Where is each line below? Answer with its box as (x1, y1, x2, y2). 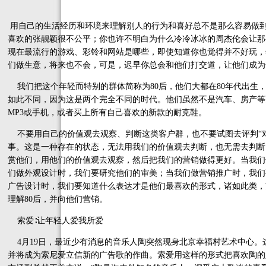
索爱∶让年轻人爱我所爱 (8, 216, 103, 225)
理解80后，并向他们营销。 (8, 195, 107, 204)
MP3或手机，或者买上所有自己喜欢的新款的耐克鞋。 (8, 108, 207, 117)
